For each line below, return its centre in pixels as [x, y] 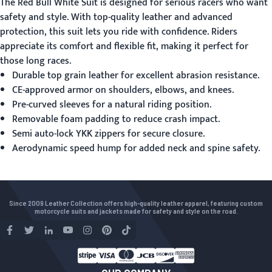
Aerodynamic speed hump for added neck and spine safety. [136, 148]
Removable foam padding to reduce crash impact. [116, 119]
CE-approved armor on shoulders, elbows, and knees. [123, 90]
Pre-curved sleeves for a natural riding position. [112, 105]
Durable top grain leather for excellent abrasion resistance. [136, 76]
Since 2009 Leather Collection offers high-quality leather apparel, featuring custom [136, 203]
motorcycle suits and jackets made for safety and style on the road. [136, 211]
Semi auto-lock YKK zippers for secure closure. [108, 134]
